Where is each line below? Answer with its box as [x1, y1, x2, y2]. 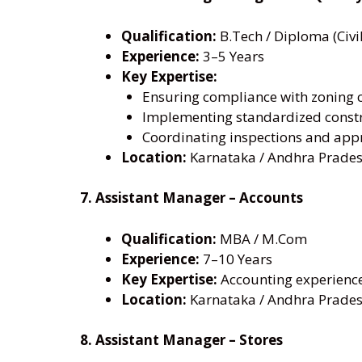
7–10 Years [200, 249, 272, 268]
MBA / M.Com [217, 229, 307, 248]
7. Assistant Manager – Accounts [80, 188, 303, 208]
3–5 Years [200, 46, 264, 65]
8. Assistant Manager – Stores [80, 330, 283, 350]
